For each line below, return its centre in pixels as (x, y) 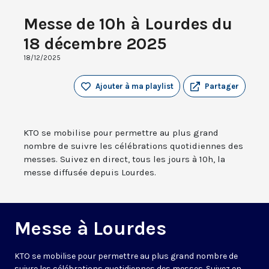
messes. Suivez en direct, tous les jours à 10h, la (124, 159)
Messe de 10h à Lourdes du (128, 24)
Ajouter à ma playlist (134, 86)
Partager (222, 86)
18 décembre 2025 (95, 44)
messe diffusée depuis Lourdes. (90, 173)
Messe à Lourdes (90, 229)
